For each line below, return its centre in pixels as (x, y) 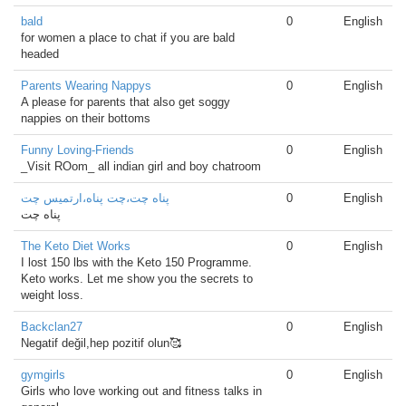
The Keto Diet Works (76, 246)
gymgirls (43, 375)
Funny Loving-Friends (77, 150)
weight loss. (52, 295)
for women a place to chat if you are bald (128, 38)
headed (40, 54)
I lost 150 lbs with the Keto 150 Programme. (136, 262)
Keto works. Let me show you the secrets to (137, 279)
